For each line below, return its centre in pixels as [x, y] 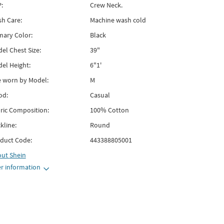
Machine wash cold [118, 20]
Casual [100, 95]
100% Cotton [109, 110]
